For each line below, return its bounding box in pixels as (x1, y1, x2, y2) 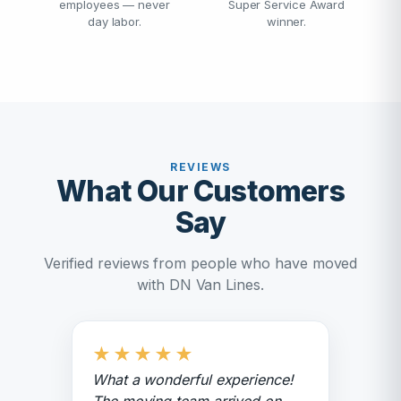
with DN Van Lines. (137, 276, 264, 294)
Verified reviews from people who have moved (43, 254, 358, 272)
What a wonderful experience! (92, 371, 294, 388)
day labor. (87, 14, 142, 29)
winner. (266, 14, 307, 29)
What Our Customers (56, 174, 345, 209)
